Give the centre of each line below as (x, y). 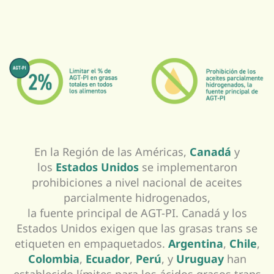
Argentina (195, 243)
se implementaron (188, 167)
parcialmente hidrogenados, (137, 197)
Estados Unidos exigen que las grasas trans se (137, 228)
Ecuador (107, 258)
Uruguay (200, 258)
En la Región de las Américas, (112, 151)
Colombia (54, 258)
